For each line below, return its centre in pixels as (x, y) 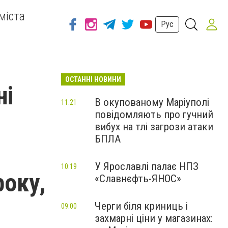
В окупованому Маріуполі (152, 102)
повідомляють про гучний (154, 115)
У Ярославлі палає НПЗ (147, 166)
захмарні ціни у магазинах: (154, 218)
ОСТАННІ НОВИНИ (93, 79)
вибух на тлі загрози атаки (154, 127)
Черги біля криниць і (141, 206)
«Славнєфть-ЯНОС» (138, 179)
